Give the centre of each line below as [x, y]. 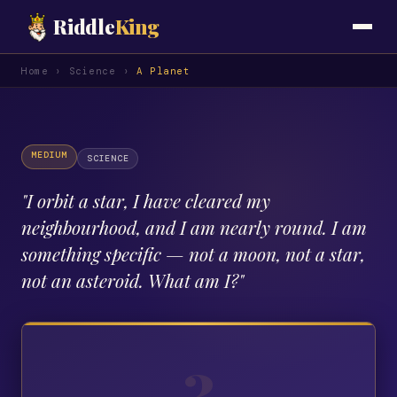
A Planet [163, 70]
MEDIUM [49, 155]
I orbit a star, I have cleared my [148, 201]
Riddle [84, 27]
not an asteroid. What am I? [130, 280]
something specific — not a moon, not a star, [193, 254]
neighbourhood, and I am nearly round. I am [194, 227]
